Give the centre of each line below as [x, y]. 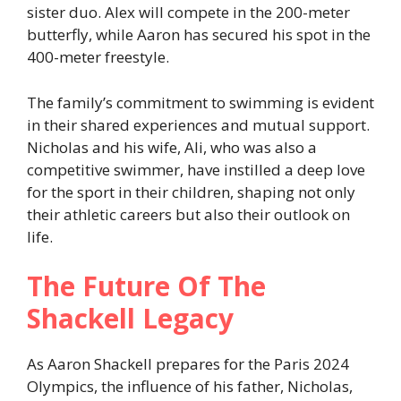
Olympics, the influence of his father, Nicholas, [190, 387]
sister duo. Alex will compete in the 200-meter [188, 13]
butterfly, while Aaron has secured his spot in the [199, 35]
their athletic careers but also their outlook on [188, 214]
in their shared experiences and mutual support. [198, 124]
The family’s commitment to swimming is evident [200, 102]
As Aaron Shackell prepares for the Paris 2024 [188, 364]
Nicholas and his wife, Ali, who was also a [172, 147]
